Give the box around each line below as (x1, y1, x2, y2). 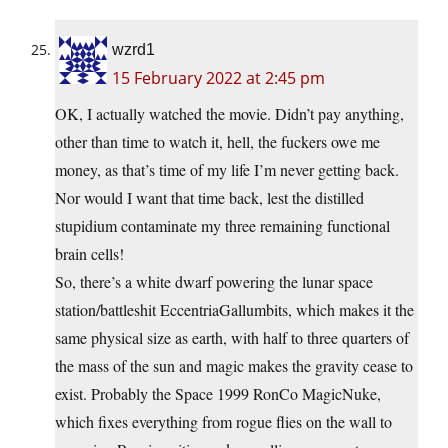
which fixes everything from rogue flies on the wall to (55, 411, 392, 433)
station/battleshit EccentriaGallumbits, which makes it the (55, 299, 414, 321)
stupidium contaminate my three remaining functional (55, 215, 390, 237)
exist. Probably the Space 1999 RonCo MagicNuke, (55, 383, 381, 405)
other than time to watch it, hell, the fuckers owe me (55, 131, 380, 153)
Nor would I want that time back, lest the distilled (55, 187, 364, 209)
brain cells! (55, 243, 124, 265)
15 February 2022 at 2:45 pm (112, 67, 325, 90)
